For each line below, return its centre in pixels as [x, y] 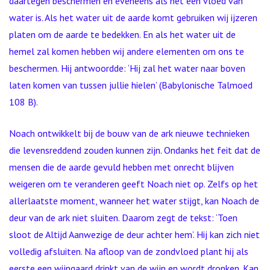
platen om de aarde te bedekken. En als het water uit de [122, 34]
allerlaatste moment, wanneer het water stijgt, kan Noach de [134, 201]
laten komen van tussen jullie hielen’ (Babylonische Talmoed [131, 85]
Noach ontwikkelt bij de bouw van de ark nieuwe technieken [129, 133]
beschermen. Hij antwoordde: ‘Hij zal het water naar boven [127, 68]
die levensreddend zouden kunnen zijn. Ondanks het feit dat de [135, 150]
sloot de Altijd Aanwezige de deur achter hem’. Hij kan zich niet [134, 234]
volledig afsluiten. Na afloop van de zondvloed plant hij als [129, 251]
